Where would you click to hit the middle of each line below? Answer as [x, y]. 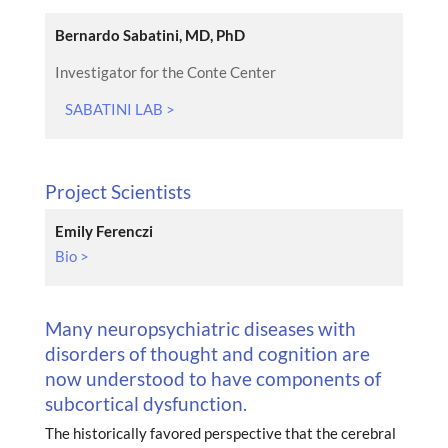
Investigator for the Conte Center [165, 73]
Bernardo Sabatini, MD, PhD [149, 35]
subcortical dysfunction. [145, 404]
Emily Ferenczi [103, 231]
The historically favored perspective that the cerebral [220, 433]
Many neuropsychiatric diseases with [200, 329]
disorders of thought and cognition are [207, 354]
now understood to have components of [212, 379]
